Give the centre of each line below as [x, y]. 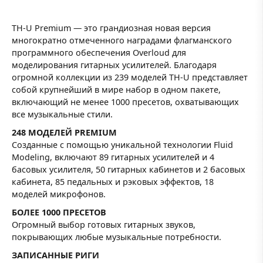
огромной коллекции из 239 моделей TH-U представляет [130, 77]
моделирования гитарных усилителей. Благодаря [114, 65]
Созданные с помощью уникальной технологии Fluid [122, 144]
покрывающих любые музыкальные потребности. [117, 237]
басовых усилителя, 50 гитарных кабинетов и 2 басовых [129, 169]
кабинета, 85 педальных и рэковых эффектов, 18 [113, 181]
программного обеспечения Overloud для [99, 52]
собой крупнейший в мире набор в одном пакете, [116, 89]
